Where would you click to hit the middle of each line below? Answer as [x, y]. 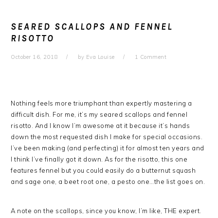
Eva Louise [100, 57]
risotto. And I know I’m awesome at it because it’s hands [100, 126]
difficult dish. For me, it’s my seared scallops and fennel [99, 114]
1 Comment [151, 57]
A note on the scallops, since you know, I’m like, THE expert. [106, 211]
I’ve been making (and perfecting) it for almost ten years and [108, 148]
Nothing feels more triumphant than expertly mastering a [101, 103]
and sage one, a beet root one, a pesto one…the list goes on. [108, 182]
